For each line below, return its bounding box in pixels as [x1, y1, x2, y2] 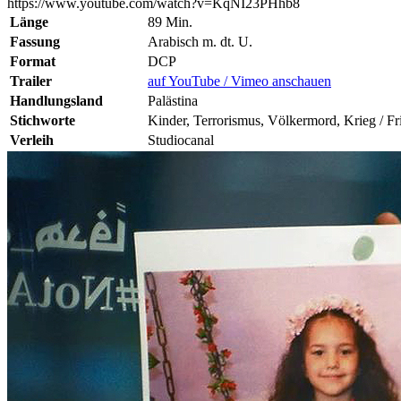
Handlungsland [10, 92, 103, 108]
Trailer [10, 73, 52, 89]
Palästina [148, 92, 198, 108]
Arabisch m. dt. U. [148, 33, 252, 49]
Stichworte [10, 112, 75, 128]
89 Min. [148, 13, 192, 30]
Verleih [10, 132, 54, 148]
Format [10, 53, 55, 69]
